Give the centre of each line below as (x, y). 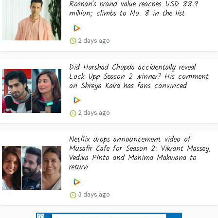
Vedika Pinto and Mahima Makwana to (133, 158)
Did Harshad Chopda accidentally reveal (132, 67)
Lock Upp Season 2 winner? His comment (139, 76)
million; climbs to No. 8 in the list (127, 13)
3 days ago (93, 195)
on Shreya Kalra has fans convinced (128, 86)
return (79, 167)
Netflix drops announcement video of (130, 140)
